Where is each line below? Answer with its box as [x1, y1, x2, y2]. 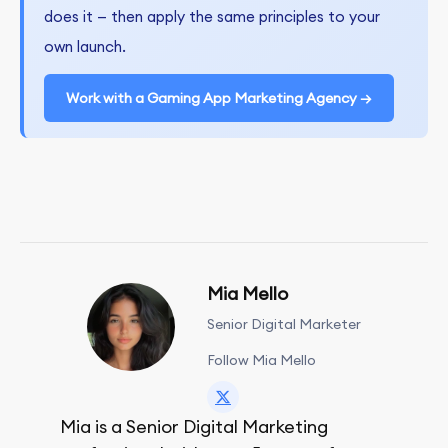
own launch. [44, 36, 126, 56]
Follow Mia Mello [207, 350, 316, 369]
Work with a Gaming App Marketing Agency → [66, 88, 372, 107]
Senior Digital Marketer [207, 314, 361, 333]
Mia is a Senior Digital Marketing [60, 414, 328, 438]
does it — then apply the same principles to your [44, 6, 380, 26]
